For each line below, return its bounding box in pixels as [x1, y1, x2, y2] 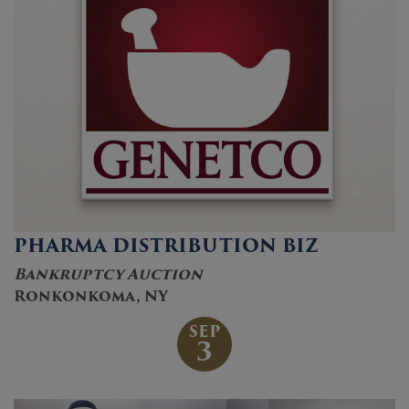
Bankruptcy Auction [14, 262, 203, 286]
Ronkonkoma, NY [14, 284, 168, 308]
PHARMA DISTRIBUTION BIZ [14, 230, 319, 260]
